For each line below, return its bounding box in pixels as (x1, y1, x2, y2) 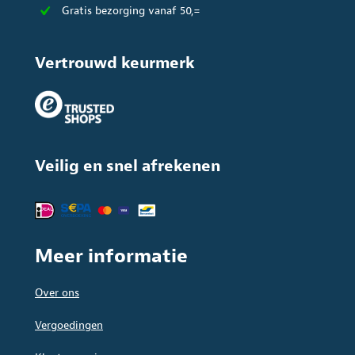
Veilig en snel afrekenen (35, 156, 220, 177)
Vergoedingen (35, 319, 103, 333)
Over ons (35, 286, 79, 300)
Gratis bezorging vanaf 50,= (62, 3, 200, 17)
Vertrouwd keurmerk (35, 52, 195, 73)
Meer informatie (35, 244, 188, 269)
